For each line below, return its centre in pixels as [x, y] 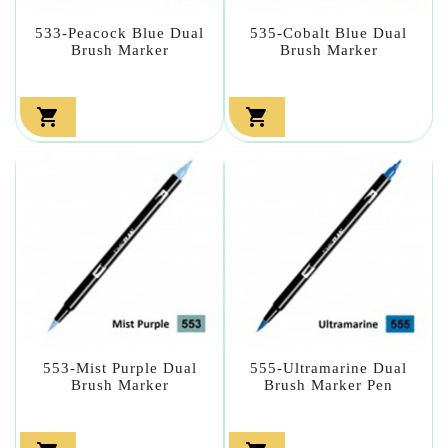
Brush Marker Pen [328, 384]
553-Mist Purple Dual [119, 367]
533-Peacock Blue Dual [119, 32]
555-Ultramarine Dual [328, 367]
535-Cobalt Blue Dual [328, 32]
